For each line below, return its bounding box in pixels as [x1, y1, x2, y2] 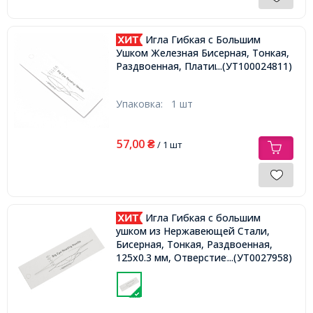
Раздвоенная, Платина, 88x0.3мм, [115, 59, 278, 73]
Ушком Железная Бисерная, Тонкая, [115, 46, 289, 60]
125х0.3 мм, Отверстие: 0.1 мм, [115, 251, 264, 265]
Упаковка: [115, 96, 171, 110]
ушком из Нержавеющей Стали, [115, 224, 270, 238]
